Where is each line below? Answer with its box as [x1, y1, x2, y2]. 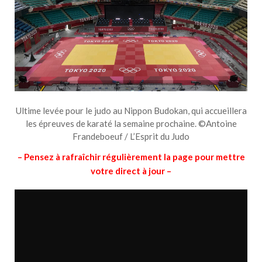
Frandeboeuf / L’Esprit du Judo [73, 130, 189, 142]
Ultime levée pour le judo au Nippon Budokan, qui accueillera [15, 105, 247, 116]
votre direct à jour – [91, 166, 171, 177]
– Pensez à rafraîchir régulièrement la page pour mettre [17, 151, 245, 163]
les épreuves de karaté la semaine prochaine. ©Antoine [25, 118, 237, 129]
